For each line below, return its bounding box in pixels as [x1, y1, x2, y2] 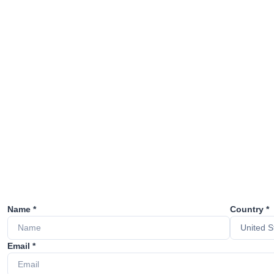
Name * [7, 204, 36, 214]
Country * [229, 204, 269, 214]
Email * [7, 241, 35, 251]
